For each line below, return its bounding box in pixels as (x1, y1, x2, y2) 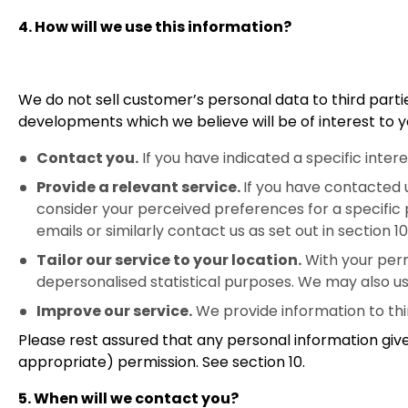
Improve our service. (36, 301, 192, 321)
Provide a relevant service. (36, 177, 243, 198)
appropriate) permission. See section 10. (18, 352, 305, 372)
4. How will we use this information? (18, 16, 291, 37)
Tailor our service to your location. (36, 250, 301, 270)
